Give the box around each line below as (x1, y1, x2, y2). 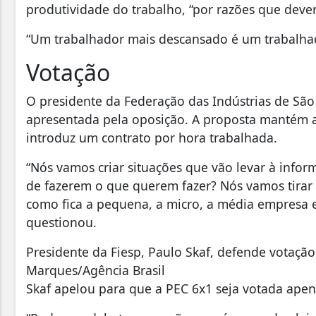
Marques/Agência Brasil (26, 262, 165, 279)
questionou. (26, 214, 100, 231)
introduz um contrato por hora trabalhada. (26, 129, 277, 147)
